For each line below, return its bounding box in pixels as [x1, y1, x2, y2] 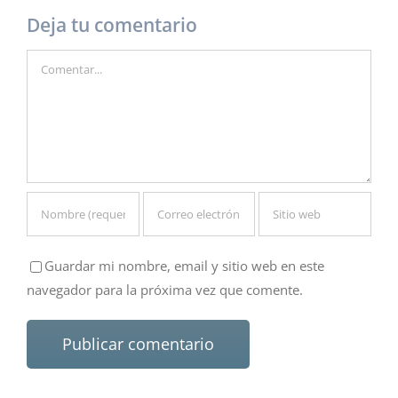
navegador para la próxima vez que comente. [27, 280, 303, 298]
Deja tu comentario [27, 12, 197, 37]
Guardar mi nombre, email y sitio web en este [44, 256, 324, 275]
